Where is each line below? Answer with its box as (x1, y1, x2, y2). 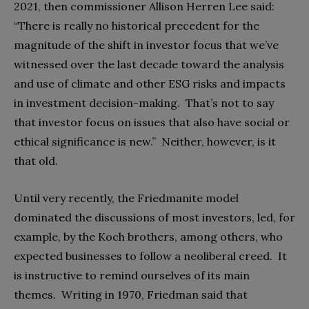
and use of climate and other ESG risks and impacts (14, 76, 286, 90)
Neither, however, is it (156, 134, 276, 148)
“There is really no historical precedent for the (14, 18, 259, 32)
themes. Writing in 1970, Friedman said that (14, 287, 248, 301)
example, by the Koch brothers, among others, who (14, 229, 283, 243)
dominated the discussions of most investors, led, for (14, 210, 295, 224)
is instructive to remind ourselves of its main (14, 268, 250, 282)
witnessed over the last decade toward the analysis (14, 57, 284, 71)
